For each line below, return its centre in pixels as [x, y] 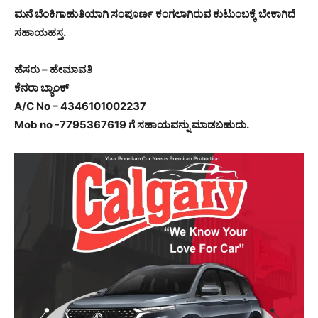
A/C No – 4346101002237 [80, 106]
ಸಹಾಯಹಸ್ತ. [40, 32]
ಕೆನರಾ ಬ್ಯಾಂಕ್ [42, 87]
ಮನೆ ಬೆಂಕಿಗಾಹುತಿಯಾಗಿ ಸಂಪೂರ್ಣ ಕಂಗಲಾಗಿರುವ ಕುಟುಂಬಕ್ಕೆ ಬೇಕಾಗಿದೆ [155, 13]
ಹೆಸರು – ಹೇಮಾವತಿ [53, 69]
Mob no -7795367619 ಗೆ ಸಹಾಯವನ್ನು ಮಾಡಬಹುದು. [132, 124]
